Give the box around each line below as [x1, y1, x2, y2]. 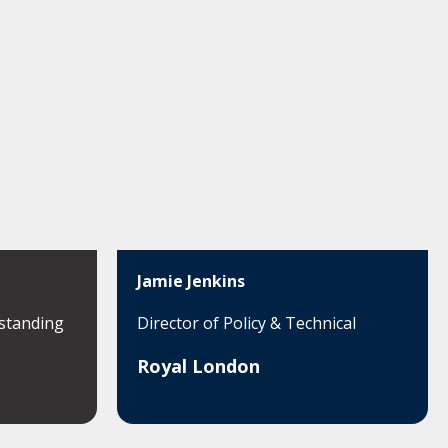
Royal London [137, 354, 260, 378]
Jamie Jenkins [137, 270, 245, 292]
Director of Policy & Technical [137, 312, 356, 334]
